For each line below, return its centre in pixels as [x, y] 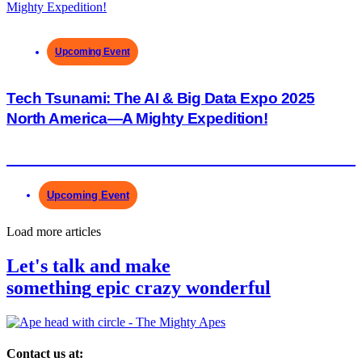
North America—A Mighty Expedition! [137, 119]
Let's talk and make [88, 265]
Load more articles [54, 231]
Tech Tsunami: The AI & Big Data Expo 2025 [161, 99]
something [49, 287]
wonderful [228, 287]
